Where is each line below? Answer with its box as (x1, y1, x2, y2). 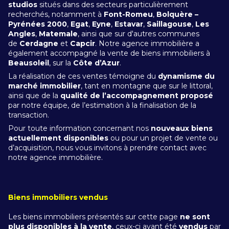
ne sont (180, 212, 210, 221)
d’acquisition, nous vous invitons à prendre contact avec (8, 143, 207, 152)
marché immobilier (8, 81, 81, 90)
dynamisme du (158, 72, 215, 81)
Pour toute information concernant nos (8, 124, 151, 133)
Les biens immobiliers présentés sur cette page (8, 212, 180, 221)
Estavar (114, 19, 143, 29)
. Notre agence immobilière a (95, 39, 199, 48)
